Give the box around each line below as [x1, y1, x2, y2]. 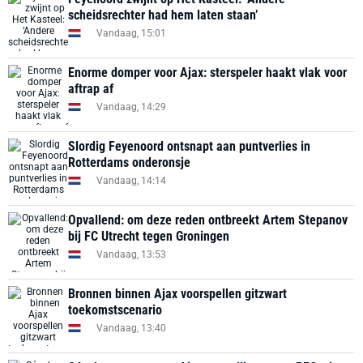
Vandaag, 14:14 [96, 174, 166, 186]
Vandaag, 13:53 [96, 248, 166, 260]
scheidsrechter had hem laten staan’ [68, 7, 258, 23]
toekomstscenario [68, 302, 162, 318]
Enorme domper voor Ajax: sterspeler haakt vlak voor [68, 65, 347, 80]
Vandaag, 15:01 [96, 27, 166, 39]
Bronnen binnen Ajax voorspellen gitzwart [68, 286, 287, 301]
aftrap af [68, 81, 113, 96]
